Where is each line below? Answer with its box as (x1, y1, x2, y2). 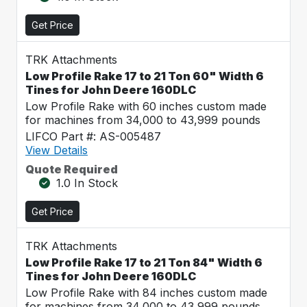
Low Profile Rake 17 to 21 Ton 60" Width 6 (25, 69, 264, 83)
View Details (25, 143, 88, 157)
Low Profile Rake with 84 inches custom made (25, 286, 267, 299)
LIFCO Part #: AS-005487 (25, 130, 161, 143)
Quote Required (25, 162, 118, 176)
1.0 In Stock (56, 176, 118, 190)
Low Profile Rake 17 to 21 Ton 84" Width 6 (25, 256, 262, 269)
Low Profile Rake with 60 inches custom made (25, 99, 267, 113)
